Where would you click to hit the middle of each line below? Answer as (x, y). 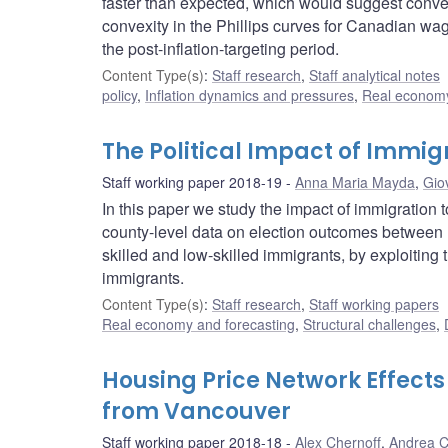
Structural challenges (369, 324)
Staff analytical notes (374, 75)
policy (119, 95)
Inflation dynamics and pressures (249, 95)
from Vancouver (196, 412)
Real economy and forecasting (198, 324)
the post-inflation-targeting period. (220, 49)
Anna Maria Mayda (355, 182)
